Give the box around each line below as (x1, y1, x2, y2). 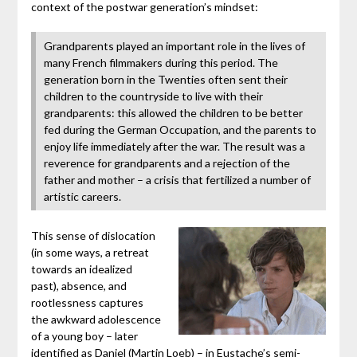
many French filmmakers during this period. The (43, 56, 278, 70)
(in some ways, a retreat (30, 245, 149, 260)
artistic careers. (43, 190, 121, 204)
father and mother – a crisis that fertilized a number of (43, 173, 311, 187)
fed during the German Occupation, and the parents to (43, 123, 316, 137)
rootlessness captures (30, 296, 143, 310)
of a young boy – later (30, 329, 138, 343)
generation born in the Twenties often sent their (43, 73, 288, 87)
